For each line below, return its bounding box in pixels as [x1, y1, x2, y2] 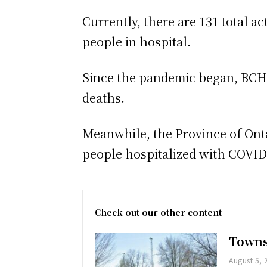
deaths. [82, 89, 125, 107]
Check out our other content [95, 206, 222, 219]
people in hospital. [82, 33, 191, 51]
